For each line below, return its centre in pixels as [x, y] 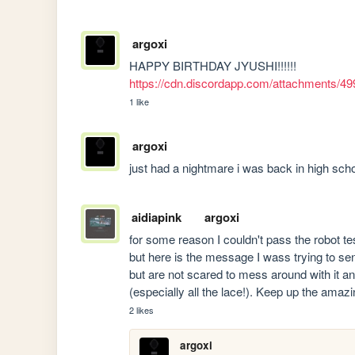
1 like [139, 102]
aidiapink [156, 217]
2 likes [142, 309]
